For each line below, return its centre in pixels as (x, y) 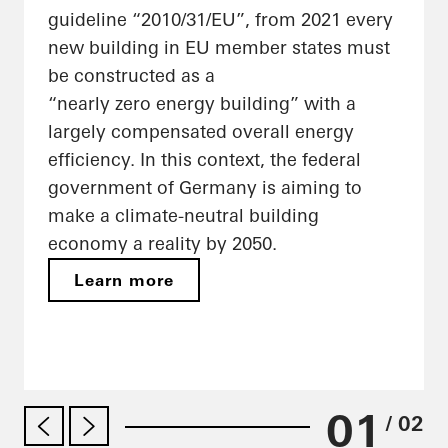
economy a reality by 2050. (162, 244)
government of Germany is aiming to (205, 188)
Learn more (124, 280)
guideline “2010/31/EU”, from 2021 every (220, 20)
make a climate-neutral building (183, 216)
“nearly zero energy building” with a (202, 104)
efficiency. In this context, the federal (204, 160)
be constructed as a (131, 76)
